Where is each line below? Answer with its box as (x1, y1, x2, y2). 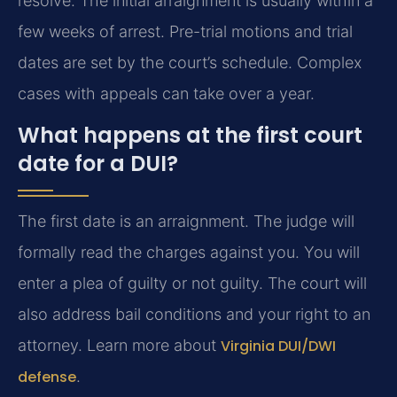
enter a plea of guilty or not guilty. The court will (18, 273, 367, 292)
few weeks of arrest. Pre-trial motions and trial (18, 21, 353, 41)
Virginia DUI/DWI (221, 335, 336, 356)
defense (18, 366, 76, 387)
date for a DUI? (18, 148, 178, 178)
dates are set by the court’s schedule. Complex (18, 52, 362, 72)
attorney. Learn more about (18, 335, 221, 354)
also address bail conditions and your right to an (18, 304, 370, 323)
